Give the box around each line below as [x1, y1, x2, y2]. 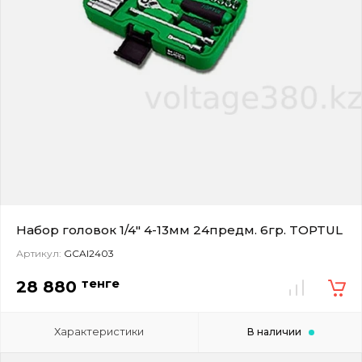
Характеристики [54, 324, 145, 338]
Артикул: [16, 246, 61, 259]
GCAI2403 [61, 246, 114, 259]
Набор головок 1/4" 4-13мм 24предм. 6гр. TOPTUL [16, 221, 343, 238]
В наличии [246, 325, 301, 338]
